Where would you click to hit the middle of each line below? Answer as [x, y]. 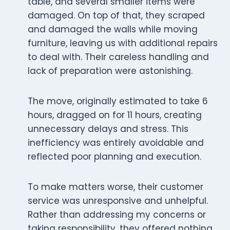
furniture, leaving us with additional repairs [123, 43]
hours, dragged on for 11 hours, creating [115, 115]
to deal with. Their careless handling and [118, 57]
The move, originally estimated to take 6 [118, 101]
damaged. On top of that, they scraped [116, 16]
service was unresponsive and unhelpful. [118, 201]
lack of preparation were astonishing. [110, 71]
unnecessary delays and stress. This [108, 129]
